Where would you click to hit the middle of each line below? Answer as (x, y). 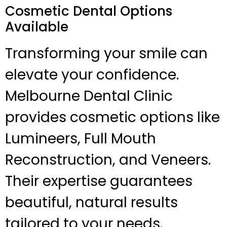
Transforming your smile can (106, 54)
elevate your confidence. (92, 75)
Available (37, 27)
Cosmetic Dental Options (89, 11)
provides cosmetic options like (112, 118)
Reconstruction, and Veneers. (108, 160)
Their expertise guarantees (99, 181)
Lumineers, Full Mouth (81, 139)
